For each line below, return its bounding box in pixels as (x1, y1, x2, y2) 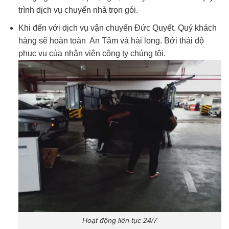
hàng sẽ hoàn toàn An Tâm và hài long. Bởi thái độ (18, 36, 204, 45)
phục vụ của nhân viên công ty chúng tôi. (18, 49, 166, 58)
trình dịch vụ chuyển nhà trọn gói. (18, 6, 138, 15)
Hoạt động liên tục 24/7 (82, 216, 157, 225)
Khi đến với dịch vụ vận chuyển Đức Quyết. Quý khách (18, 23, 217, 32)
